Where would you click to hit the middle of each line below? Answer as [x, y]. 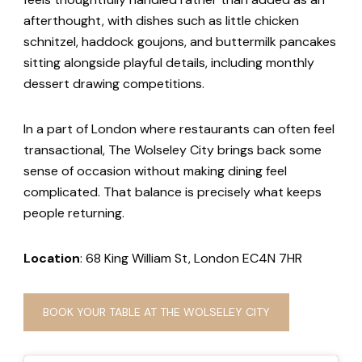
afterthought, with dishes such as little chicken [161, 21]
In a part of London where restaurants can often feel [179, 129]
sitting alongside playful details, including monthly [169, 63]
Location [52, 259]
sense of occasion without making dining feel [155, 171]
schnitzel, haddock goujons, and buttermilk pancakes [180, 42]
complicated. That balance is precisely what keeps [173, 192]
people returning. [74, 213]
